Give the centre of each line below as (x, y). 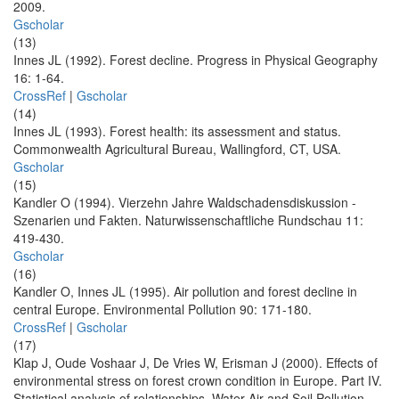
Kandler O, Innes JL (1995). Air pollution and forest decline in (185, 292)
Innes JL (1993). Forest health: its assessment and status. (177, 131)
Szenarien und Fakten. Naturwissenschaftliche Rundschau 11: (188, 220)
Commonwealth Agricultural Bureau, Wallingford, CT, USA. (177, 149)
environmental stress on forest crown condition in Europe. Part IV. (198, 381)
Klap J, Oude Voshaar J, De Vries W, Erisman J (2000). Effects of (195, 363)
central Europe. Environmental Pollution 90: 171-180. (163, 309)
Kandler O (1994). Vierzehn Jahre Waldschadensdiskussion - (185, 203)
